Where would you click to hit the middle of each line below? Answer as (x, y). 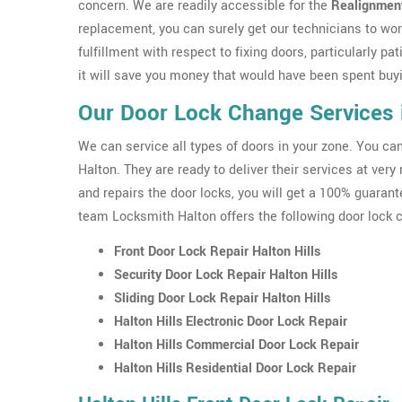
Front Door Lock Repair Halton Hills (217, 252)
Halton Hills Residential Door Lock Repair (235, 368)
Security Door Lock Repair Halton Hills (226, 275)
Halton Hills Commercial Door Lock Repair (236, 345)
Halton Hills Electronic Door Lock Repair (231, 322)
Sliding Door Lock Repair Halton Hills (222, 298)
